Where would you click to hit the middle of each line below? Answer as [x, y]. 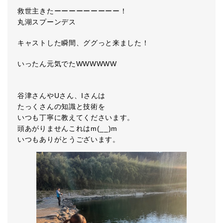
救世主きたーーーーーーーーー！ [72, 11]
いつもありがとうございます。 [69, 140]
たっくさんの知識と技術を [61, 107]
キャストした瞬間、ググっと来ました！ [83, 43]
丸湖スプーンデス [47, 22]
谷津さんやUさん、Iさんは [62, 96]
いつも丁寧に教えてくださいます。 [76, 118]
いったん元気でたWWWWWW [67, 64]
